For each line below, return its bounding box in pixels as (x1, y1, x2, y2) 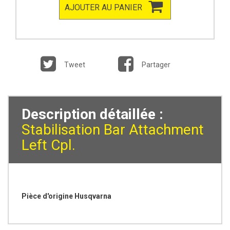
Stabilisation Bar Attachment (22, 121, 204, 139)
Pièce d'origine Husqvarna (22, 192, 111, 201)
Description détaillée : (22, 106, 163, 123)
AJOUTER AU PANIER (65, 3, 142, 13)
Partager (140, 61, 170, 69)
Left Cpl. (22, 137, 75, 154)
